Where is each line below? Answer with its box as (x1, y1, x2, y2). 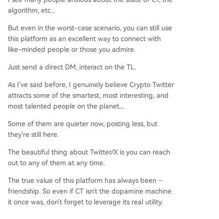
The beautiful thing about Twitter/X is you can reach (8, 148, 170, 156)
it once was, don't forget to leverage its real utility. (8, 197, 163, 206)
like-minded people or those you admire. (8, 45, 135, 53)
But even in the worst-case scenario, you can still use (8, 23, 172, 32)
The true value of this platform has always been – (8, 176, 162, 184)
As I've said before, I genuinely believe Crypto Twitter (8, 80, 174, 88)
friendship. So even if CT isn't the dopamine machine (8, 187, 172, 195)
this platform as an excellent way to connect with (8, 34, 161, 43)
